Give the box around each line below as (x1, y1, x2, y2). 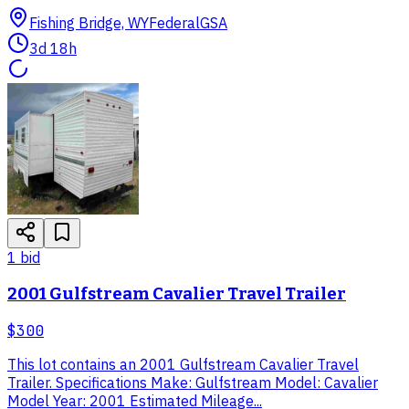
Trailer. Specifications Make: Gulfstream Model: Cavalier (7, 372, 378, 392)
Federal (149, 14, 200, 33)
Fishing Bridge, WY (29, 14, 149, 33)
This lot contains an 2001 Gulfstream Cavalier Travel (7, 354, 359, 373)
